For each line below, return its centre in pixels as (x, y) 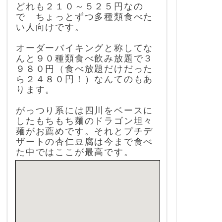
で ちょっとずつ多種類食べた (85, 17)
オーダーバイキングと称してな (85, 48)
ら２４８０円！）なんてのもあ (85, 80)
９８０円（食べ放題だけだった (85, 69)
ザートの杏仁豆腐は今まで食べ (85, 142)
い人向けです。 (50, 28)
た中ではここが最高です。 (75, 152)
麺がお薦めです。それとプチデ (85, 132)
